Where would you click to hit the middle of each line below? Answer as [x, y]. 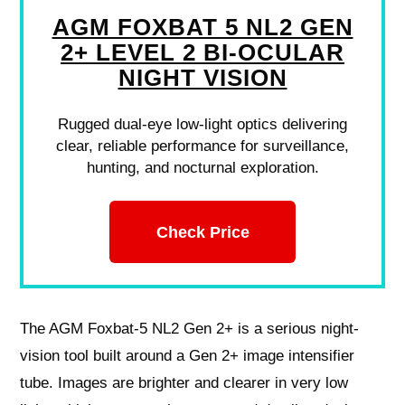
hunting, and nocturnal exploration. [202, 168]
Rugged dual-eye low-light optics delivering [202, 125]
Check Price [202, 231]
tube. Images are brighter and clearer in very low [184, 382]
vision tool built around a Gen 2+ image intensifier [188, 355]
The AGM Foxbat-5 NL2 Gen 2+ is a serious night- [190, 328]
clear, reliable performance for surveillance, [202, 146]
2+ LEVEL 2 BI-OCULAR [202, 53]
